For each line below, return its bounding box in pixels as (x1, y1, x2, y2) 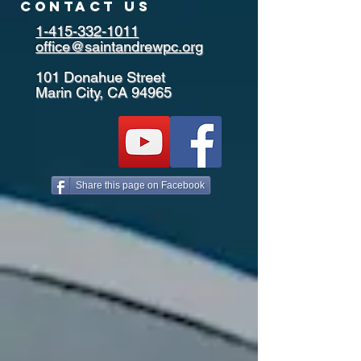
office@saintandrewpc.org (35, 38, 203, 55)
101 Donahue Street (35, 68, 165, 85)
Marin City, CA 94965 (35, 84, 172, 101)
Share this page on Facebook (76, 180, 205, 191)
